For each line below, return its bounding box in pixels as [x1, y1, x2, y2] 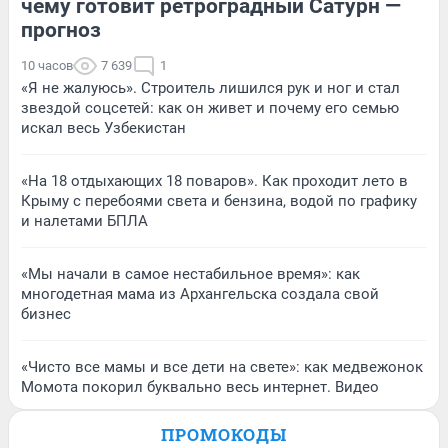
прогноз [21, 17, 101, 42]
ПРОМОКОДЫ [161, 422, 287, 446]
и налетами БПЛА [21, 211, 148, 230]
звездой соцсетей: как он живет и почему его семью [21, 98, 399, 117]
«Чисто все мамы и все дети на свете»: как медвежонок [21, 357, 423, 376]
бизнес [21, 304, 71, 323]
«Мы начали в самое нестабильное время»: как [21, 264, 360, 283]
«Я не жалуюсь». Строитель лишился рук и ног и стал [21, 78, 400, 97]
